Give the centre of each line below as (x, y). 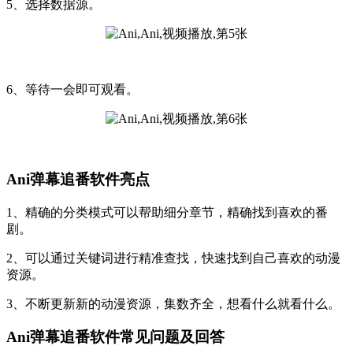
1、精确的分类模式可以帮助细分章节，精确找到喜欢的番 (167, 212)
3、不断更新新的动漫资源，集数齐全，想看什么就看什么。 (173, 303)
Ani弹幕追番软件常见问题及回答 (115, 337)
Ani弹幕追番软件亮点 (78, 180)
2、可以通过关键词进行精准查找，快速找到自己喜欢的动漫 (173, 258)
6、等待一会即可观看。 (72, 90)
